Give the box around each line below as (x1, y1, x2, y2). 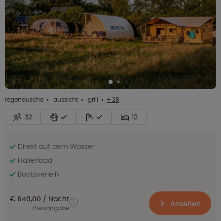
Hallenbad (18, 155, 52, 165)
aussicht (52, 95, 78, 104)
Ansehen (168, 198, 201, 209)
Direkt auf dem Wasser (18, 141, 95, 151)
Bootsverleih (18, 169, 59, 179)
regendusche (5, 95, 43, 104)
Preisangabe (33, 204, 69, 212)
